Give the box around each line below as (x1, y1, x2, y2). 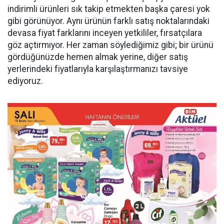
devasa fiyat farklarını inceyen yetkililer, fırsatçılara (7, 28, 202, 38)
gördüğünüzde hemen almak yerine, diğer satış (7, 52, 188, 62)
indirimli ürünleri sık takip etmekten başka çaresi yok (7, 4, 210, 14)
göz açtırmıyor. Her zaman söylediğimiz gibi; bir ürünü (7, 40, 213, 50)
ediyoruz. (7, 76, 43, 86)
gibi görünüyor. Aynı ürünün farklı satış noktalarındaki (7, 16, 209, 26)
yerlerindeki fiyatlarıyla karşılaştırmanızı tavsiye (7, 64, 188, 74)
